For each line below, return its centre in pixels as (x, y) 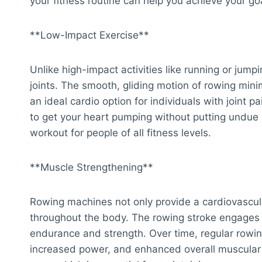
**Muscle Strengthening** (92, 167)
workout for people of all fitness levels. (120, 132)
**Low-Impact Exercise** (89, 35)
